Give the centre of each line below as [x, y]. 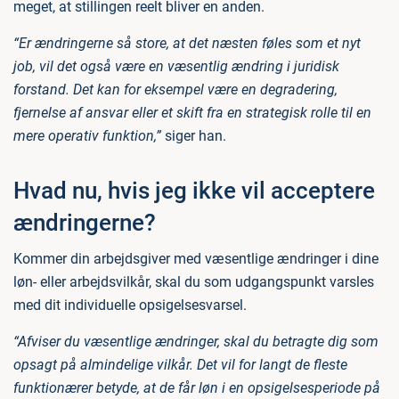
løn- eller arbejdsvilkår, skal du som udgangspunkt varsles [194, 282]
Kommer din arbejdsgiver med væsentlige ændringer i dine [196, 259]
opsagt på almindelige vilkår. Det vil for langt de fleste [180, 365]
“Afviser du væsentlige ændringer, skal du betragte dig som [196, 342]
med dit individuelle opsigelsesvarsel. [130, 305]
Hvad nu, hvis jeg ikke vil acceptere [194, 191]
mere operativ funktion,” [87, 136]
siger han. [194, 136]
